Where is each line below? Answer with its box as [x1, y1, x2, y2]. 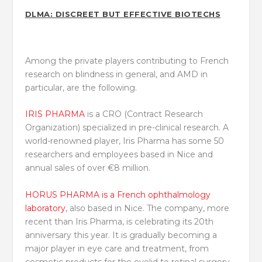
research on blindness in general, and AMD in [25, 68, 208, 80]
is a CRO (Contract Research [84, 109, 203, 120]
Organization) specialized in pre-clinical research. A [25, 122, 229, 133]
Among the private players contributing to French [25, 55, 229, 66]
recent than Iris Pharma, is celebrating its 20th [25, 216, 213, 227]
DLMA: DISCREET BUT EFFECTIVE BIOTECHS [25, 9, 221, 19]
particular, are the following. [25, 82, 137, 93]
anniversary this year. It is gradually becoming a [25, 229, 217, 240]
